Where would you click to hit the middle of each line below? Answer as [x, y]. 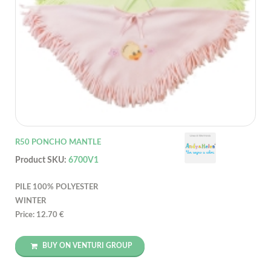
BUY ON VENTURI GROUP [86, 245]
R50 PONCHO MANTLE [58, 142]
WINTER [31, 201]
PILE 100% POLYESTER [57, 187]
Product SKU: [42, 160]
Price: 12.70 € [40, 215]
